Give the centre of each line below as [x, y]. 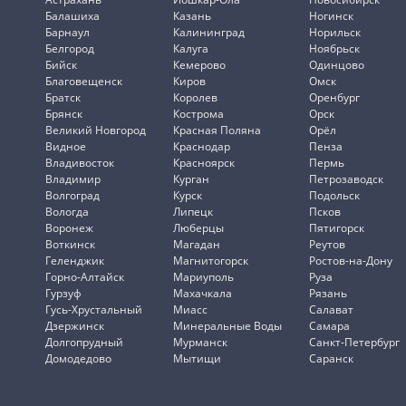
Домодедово [78, 358]
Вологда [67, 211]
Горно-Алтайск [85, 276]
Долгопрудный [84, 342]
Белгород [70, 48]
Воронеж [69, 227]
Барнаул [68, 32]
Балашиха [72, 15]
